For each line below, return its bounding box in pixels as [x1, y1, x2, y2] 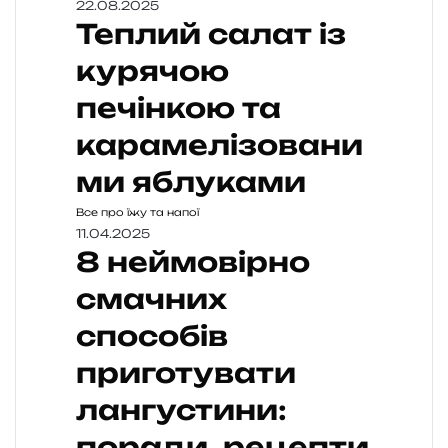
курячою [76, 54, 229, 89]
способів [76, 319, 228, 354]
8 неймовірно [76, 245, 310, 280]
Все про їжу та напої [76, 206, 199, 219]
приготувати [76, 356, 296, 391]
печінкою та [76, 91, 281, 126]
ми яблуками [76, 165, 306, 200]
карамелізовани [76, 128, 363, 163]
